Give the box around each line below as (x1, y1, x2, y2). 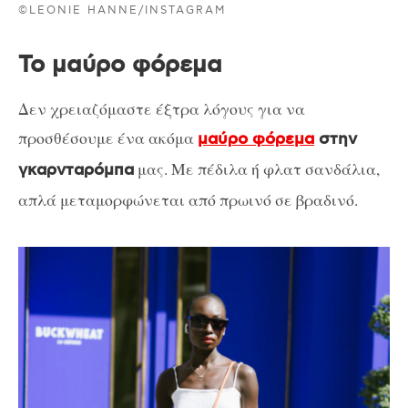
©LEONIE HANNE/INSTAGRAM (18, 3, 227, 17)
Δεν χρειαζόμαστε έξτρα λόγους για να (18, 97, 305, 120)
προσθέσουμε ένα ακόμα (18, 127, 198, 149)
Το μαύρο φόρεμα (18, 49, 222, 80)
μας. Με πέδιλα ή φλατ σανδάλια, (134, 158, 380, 180)
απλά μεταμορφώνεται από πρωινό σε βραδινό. (18, 189, 358, 211)
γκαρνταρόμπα (18, 160, 134, 181)
